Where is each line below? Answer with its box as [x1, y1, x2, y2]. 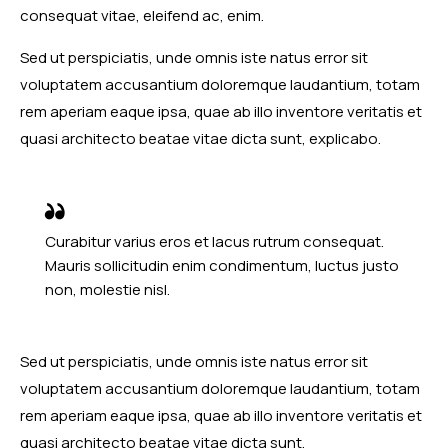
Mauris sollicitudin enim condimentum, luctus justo [45, 254, 399, 276]
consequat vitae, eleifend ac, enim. [20, 4, 264, 26]
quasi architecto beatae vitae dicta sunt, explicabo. [20, 127, 381, 149]
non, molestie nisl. [45, 278, 170, 300]
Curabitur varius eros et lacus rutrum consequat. [45, 230, 384, 252]
